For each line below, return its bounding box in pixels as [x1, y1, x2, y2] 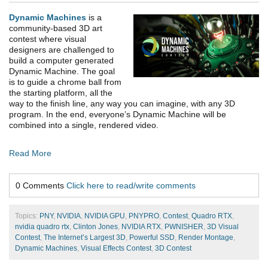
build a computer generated [9, 56, 114, 66]
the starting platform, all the [9, 88, 112, 98]
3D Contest [155, 244, 191, 253]
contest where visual [9, 34, 86, 44]
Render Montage [178, 233, 233, 242]
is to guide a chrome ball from [9, 77, 121, 87]
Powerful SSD [129, 233, 175, 242]
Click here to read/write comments [66, 181, 196, 191]
